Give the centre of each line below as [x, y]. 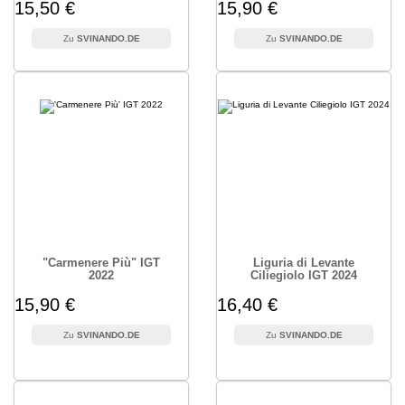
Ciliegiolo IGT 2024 [304, 275]
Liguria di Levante [304, 263]
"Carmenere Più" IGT [101, 263]
